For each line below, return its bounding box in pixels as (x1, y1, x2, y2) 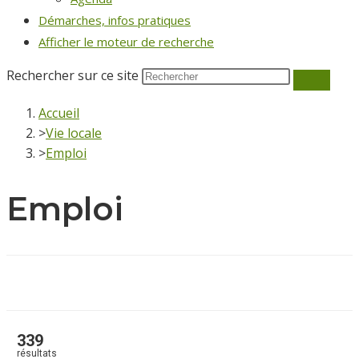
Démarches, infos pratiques (38, 12, 191, 28)
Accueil (38, 104, 79, 122)
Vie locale (46, 124, 102, 142)
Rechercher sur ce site (6, 67, 142, 84)
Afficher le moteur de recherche (38, 34, 214, 50)
